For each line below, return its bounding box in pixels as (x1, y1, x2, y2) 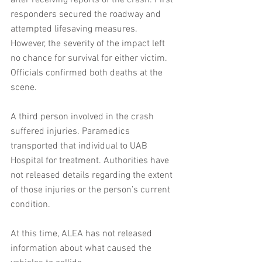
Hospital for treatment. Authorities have (11, 155, 171, 167)
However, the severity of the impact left (11, 38, 167, 50)
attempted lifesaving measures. (11, 23, 140, 35)
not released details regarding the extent (11, 170, 175, 181)
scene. (11, 82, 37, 94)
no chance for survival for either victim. (11, 53, 170, 64)
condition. (11, 199, 50, 211)
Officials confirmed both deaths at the (11, 67, 165, 79)
